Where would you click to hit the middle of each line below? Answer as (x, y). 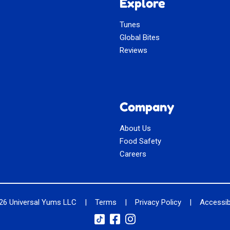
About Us (136, 129)
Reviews (134, 51)
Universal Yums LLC (43, 203)
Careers (133, 154)
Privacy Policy (158, 203)
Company (147, 107)
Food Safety (141, 141)
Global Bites (140, 38)
